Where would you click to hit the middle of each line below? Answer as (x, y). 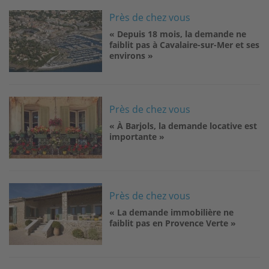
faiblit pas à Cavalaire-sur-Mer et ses (185, 44)
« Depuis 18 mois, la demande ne (178, 34)
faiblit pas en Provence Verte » (173, 223)
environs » (131, 55)
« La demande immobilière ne (172, 212)
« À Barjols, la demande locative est (183, 125)
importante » (137, 136)
